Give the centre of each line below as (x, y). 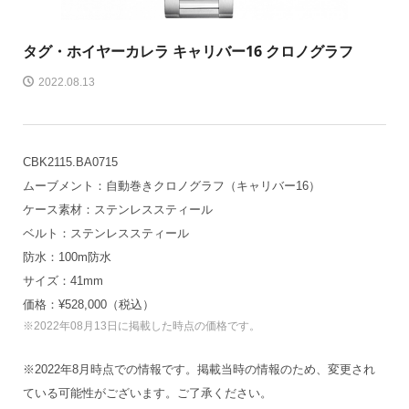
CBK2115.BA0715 (70, 162)
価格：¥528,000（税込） (88, 304)
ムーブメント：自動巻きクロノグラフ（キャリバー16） (171, 186)
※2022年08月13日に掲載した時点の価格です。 (141, 326)
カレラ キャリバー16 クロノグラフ (239, 51)
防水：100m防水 (67, 257)
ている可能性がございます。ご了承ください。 (147, 393)
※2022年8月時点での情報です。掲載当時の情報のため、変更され (199, 369)
